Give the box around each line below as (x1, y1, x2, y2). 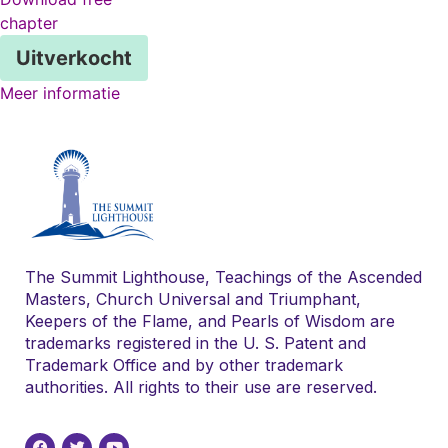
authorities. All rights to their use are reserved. (25, 376, 377, 397)
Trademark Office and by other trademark (25, 354, 343, 375)
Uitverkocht (16, 45, 132, 70)
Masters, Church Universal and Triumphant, (25, 288, 361, 309)
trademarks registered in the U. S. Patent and (25, 332, 366, 353)
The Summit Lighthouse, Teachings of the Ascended (25, 266, 422, 287)
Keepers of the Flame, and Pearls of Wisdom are (25, 310, 395, 331)
